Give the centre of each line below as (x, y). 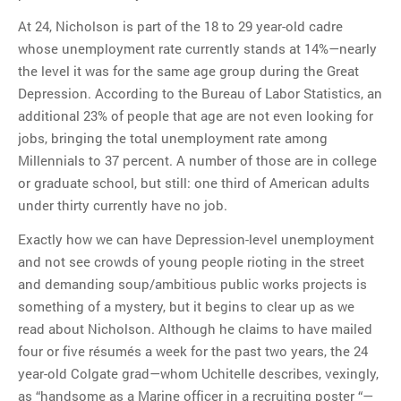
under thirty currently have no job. (123, 205)
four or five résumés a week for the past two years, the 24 (193, 350)
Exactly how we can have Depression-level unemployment (196, 239)
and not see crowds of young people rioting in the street (191, 261)
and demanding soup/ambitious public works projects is (192, 283)
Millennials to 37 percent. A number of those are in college (197, 161)
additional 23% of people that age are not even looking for (196, 116)
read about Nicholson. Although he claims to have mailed (195, 328)
